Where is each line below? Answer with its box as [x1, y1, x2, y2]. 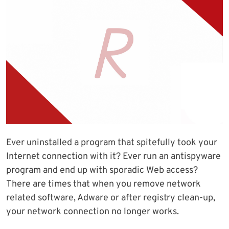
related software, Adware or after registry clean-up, [6, 192, 215, 204]
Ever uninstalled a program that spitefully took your [6, 137, 217, 149]
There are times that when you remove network [6, 178, 201, 191]
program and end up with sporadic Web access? [6, 165, 198, 177]
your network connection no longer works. [6, 206, 179, 218]
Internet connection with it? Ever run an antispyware [6, 151, 221, 163]
